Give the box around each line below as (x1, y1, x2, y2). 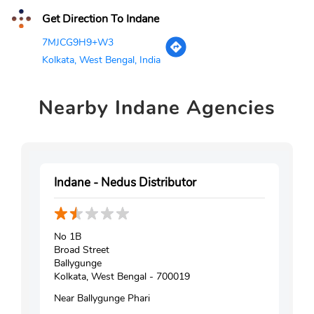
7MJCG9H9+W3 (42, 35, 114, 49)
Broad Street (54, 243, 109, 257)
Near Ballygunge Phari (54, 291, 150, 305)
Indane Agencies (109, 94, 275, 121)
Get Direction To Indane (39, 11, 159, 27)
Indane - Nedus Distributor (54, 174, 196, 191)
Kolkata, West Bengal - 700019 (54, 269, 190, 283)
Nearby (39, 94, 109, 121)
